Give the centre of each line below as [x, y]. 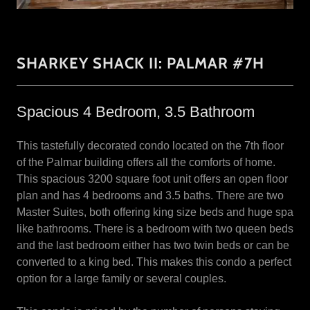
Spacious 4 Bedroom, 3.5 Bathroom [136, 112]
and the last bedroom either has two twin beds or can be [153, 245]
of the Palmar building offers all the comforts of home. [146, 162]
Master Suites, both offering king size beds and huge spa [155, 212]
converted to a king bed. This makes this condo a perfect [154, 262]
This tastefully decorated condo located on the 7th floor [150, 146]
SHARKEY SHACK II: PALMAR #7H [140, 63]
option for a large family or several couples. [121, 279]
